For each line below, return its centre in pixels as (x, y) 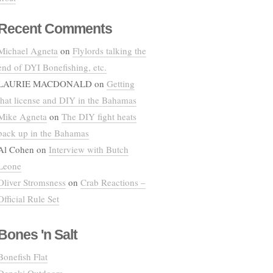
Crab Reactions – (113, 183)
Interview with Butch (89, 150)
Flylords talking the (109, 51)
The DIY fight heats (99, 117)
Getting (121, 84)
